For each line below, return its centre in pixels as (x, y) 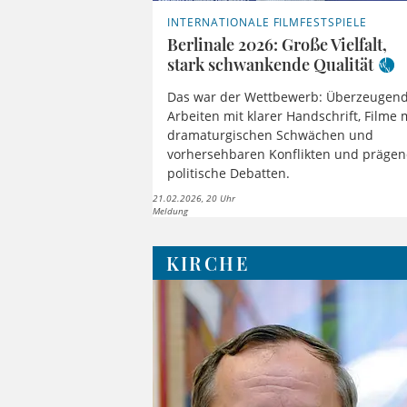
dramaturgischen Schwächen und (271, 134)
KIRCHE (208, 263)
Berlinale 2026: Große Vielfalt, (278, 45)
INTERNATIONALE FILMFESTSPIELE (267, 23)
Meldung (171, 210)
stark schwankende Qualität (271, 65)
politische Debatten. (229, 173)
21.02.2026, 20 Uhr (194, 198)
